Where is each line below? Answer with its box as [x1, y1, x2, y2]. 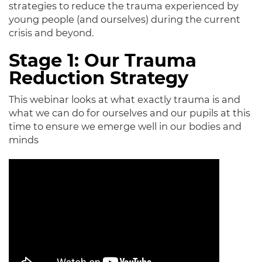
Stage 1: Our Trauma [9, 50, 196, 71]
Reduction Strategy [9, 67, 188, 89]
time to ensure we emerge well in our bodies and [9, 120, 242, 132]
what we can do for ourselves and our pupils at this [9, 107, 250, 119]
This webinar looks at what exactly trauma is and [9, 94, 240, 105]
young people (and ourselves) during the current [9, 13, 240, 25]
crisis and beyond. [9, 27, 94, 39]
